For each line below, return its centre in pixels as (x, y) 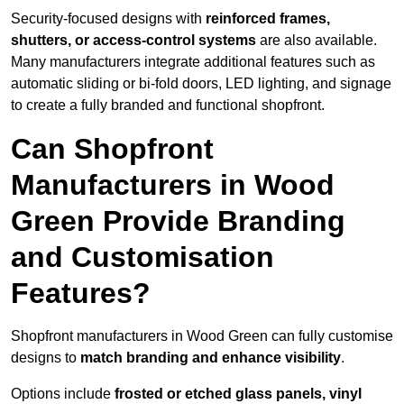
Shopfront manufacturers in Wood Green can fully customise (202, 336)
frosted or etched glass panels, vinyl (238, 394)
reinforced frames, (268, 19)
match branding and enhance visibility (211, 358)
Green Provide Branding (178, 221)
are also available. (317, 41)
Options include (63, 394)
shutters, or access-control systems (133, 41)
